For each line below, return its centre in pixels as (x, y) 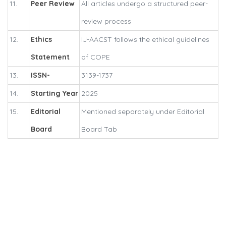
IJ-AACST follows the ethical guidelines (145, 40)
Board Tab (99, 129)
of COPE (96, 57)
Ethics (41, 40)
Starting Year (54, 94)
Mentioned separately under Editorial (143, 112)
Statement (50, 57)
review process (106, 21)
